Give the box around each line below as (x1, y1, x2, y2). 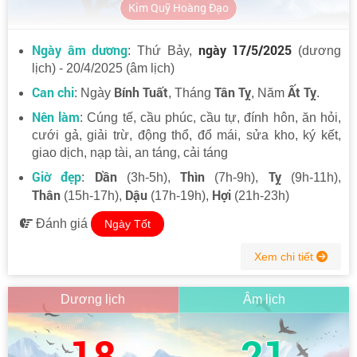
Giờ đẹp (32, 167, 82, 185)
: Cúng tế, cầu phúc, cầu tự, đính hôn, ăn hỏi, (80, 110, 342, 124)
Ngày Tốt (104, 217, 151, 230)
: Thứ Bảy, (127, 43, 198, 57)
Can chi (32, 83, 74, 100)
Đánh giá (33, 216, 91, 230)
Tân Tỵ (214, 83, 251, 100)
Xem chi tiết (254, 249, 316, 263)
